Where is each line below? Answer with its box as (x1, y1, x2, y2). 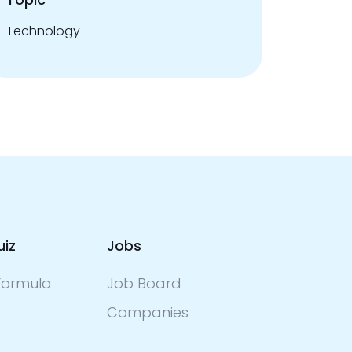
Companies (107, 302, 189, 322)
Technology (6, 22, 80, 40)
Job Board (107, 273, 182, 293)
